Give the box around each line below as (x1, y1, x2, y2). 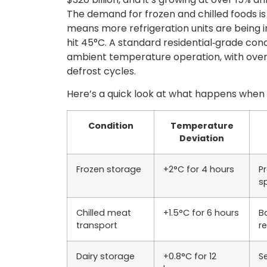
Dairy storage (76, 250, 135, 262)
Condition (88, 119, 133, 132)
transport (76, 219, 117, 231)
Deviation (179, 132, 224, 144)
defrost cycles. (67, 64, 136, 78)
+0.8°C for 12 (163, 250, 216, 262)
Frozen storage (76, 163, 141, 175)
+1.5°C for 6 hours (163, 206, 239, 219)
